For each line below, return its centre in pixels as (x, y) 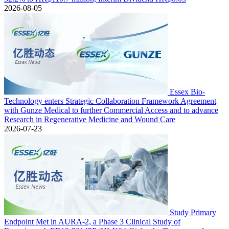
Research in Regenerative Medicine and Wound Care (90, 119)
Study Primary (193, 212)
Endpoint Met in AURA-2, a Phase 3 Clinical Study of (92, 222)
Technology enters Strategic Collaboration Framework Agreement (110, 101)
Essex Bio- (187, 92)
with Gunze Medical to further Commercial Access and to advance (111, 110)
